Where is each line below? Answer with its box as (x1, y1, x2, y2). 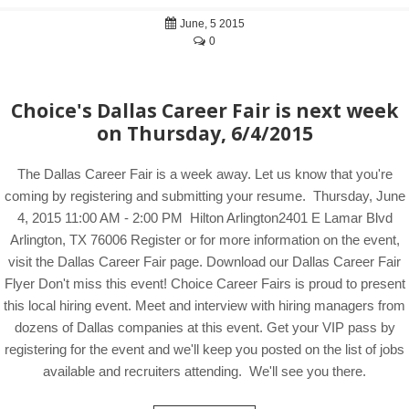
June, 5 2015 (176, 17, 245, 30)
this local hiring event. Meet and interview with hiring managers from (4, 298, 405, 313)
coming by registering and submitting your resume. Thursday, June (4, 188, 405, 204)
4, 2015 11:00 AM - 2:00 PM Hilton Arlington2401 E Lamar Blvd (16, 210, 393, 225)
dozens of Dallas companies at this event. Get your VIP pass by (14, 320, 395, 335)
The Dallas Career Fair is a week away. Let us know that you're (16, 166, 393, 182)
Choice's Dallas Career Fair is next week (11, 98, 398, 123)
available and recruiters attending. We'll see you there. (43, 363, 366, 379)
